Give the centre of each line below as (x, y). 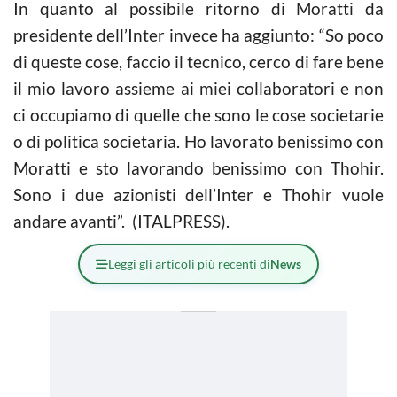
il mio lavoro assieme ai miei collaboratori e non (198, 88)
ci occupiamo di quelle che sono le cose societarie (198, 114)
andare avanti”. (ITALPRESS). (121, 221)
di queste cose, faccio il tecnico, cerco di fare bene (198, 61)
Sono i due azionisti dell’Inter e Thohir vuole (198, 194)
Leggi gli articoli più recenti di (189, 263)
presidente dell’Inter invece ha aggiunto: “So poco (198, 35)
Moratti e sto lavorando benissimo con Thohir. (198, 167)
